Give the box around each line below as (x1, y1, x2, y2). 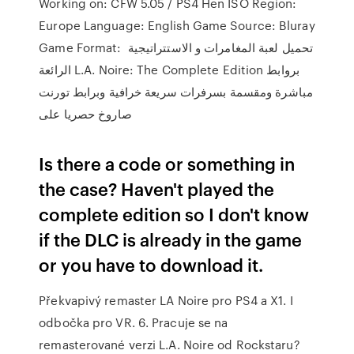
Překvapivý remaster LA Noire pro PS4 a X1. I (39, 292, 293, 309)
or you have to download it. (39, 252, 264, 277)
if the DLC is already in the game (39, 227, 303, 251)
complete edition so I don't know (39, 201, 310, 226)
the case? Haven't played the (39, 176, 275, 201)
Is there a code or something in (39, 151, 296, 175)
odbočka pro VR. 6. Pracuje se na (39, 314, 228, 331)
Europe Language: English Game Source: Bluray (39, 17, 315, 34)
